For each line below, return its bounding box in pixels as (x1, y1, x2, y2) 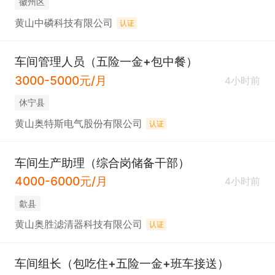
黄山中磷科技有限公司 (14, 17, 113, 29)
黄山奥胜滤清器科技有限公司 (14, 219, 142, 231)
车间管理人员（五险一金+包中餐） (14, 54, 198, 69)
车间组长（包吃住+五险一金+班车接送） (14, 255, 229, 271)
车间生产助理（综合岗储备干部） (14, 155, 190, 170)
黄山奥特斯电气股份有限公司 (14, 118, 142, 130)
